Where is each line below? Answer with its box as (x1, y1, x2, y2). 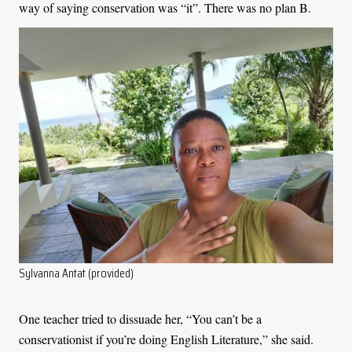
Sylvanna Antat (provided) (19, 262, 134, 283)
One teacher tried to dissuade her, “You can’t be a (19, 310, 262, 327)
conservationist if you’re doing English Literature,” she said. (19, 330, 313, 347)
